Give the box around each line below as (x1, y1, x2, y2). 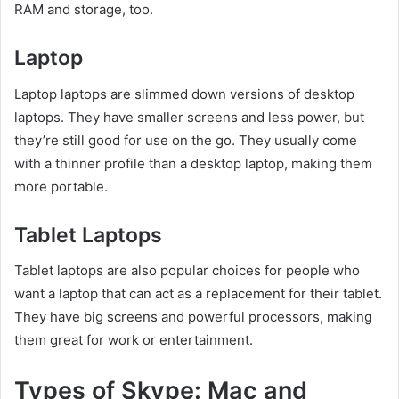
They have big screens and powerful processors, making (14, 308, 372, 325)
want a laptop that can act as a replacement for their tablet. (14, 285, 382, 302)
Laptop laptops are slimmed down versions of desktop (14, 85, 354, 102)
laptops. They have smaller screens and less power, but (14, 108, 364, 126)
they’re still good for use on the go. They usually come (14, 131, 357, 149)
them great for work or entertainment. (14, 331, 253, 348)
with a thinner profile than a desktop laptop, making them (14, 154, 372, 172)
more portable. (14, 177, 108, 195)
